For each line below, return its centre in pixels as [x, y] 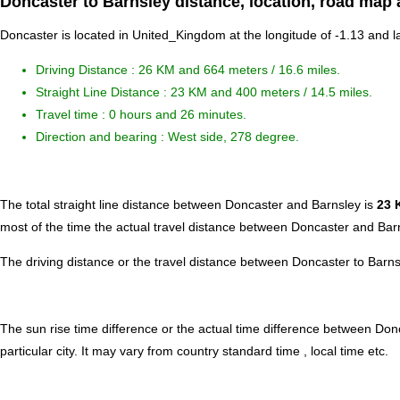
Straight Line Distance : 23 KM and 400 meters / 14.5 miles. [204, 92]
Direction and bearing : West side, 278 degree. [167, 137]
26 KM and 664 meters [205, 70]
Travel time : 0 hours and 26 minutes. [141, 115]
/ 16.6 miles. [306, 70]
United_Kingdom [179, 35]
